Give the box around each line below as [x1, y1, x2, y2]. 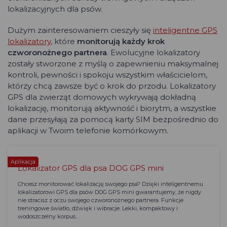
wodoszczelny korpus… [18, 213, 79, 220]
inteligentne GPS [153, 25, 217, 35]
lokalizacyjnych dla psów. [8, 4, 102, 14]
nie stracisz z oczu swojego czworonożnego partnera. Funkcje [18, 197, 183, 204]
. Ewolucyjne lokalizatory [107, 48, 200, 58]
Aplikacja [11, 158, 35, 166]
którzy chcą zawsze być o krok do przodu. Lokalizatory [8, 81, 216, 91]
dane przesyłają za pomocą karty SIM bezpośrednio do [8, 115, 218, 125]
